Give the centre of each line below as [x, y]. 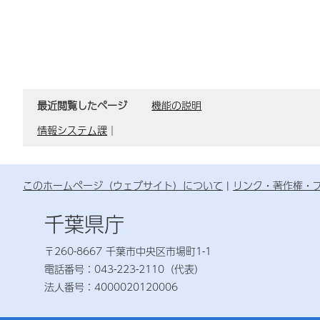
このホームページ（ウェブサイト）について [123, 185]
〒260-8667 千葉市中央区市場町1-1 [128, 251]
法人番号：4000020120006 [111, 287]
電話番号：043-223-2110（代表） [124, 269]
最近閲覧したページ [84, 105]
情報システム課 [72, 130]
